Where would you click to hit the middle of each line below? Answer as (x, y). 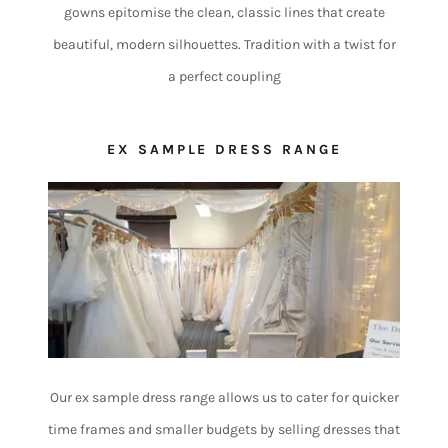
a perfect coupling (224, 76)
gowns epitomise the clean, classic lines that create (224, 12)
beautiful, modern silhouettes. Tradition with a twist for (224, 44)
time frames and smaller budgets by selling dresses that (224, 430)
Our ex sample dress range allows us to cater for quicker (224, 398)
